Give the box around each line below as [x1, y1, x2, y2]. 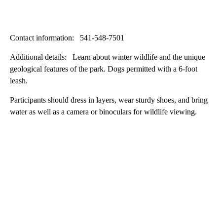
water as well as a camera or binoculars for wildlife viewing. [10, 108, 197, 116]
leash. [10, 76, 28, 85]
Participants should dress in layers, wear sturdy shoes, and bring [10, 96, 208, 105]
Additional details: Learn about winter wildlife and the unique [10, 53, 205, 62]
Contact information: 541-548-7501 [10, 34, 124, 42]
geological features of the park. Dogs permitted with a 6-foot [10, 65, 197, 74]
